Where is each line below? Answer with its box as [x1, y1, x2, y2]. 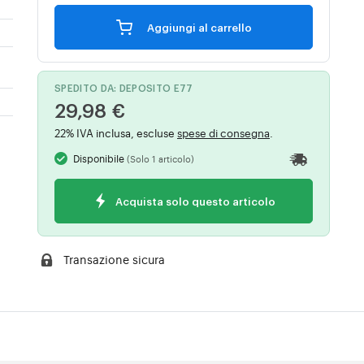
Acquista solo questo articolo [115, 196, 275, 207]
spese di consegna [177, 126, 270, 140]
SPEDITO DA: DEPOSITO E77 [54, 84, 193, 93]
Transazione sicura [63, 252, 165, 266]
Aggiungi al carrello [197, 22, 252, 33]
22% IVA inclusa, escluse [54, 126, 177, 140]
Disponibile [73, 152, 128, 165]
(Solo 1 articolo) [127, 153, 195, 165]
